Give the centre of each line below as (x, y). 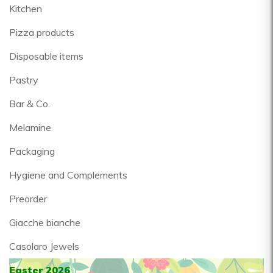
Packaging (32, 151)
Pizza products (42, 32)
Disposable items (46, 56)
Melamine (30, 127)
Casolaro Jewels (44, 246)
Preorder (28, 199)
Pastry (24, 80)
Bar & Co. (30, 104)
